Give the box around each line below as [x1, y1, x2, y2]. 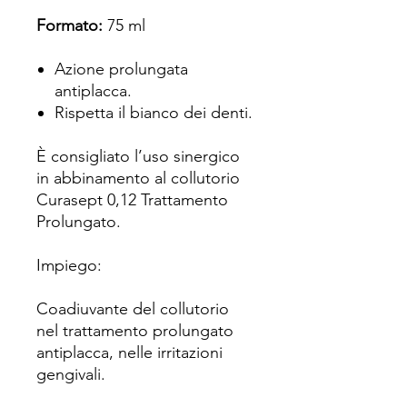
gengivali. [36, 364, 105, 384]
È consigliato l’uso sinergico [36, 146, 240, 166]
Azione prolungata [55, 59, 188, 79]
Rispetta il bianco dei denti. [55, 103, 253, 123]
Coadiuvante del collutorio [36, 299, 229, 319]
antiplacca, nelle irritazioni [36, 342, 223, 362]
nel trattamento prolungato [36, 321, 233, 341]
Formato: [36, 15, 103, 35]
